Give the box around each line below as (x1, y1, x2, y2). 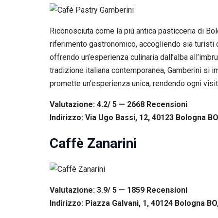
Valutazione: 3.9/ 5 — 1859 (50, 185, 146, 195)
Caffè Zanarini (50, 135, 137, 152)
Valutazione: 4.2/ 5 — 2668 (50, 99, 146, 109)
